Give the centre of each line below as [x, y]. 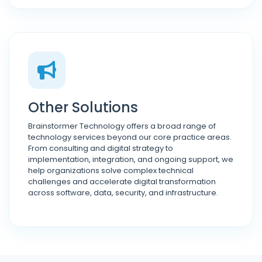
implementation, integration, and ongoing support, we [131, 159]
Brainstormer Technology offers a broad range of [122, 126]
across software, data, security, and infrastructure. [123, 193]
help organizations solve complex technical [111, 170]
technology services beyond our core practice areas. [130, 137]
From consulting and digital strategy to [101, 148]
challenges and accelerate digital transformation [122, 182]
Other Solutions [83, 107]
